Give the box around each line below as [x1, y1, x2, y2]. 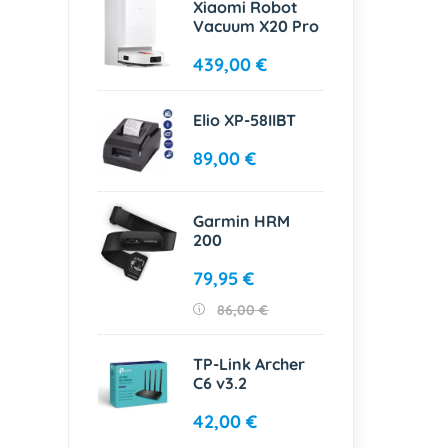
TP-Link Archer [193, 354, 306, 375]
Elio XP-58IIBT [193, 110, 297, 131]
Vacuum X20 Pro [193, 16, 320, 37]
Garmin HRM [193, 211, 291, 232]
